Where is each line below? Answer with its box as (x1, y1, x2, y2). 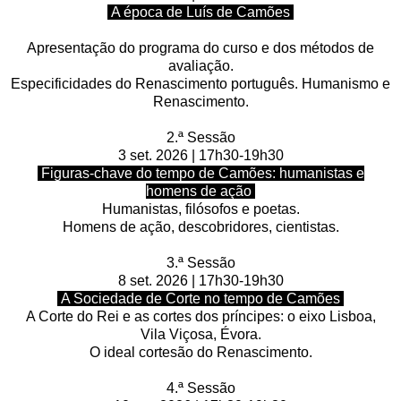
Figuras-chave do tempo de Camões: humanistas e (37, 165, 364, 181)
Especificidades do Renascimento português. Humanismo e (11, 75, 390, 91)
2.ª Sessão (166, 129, 235, 145)
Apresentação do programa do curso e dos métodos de (27, 39, 374, 55)
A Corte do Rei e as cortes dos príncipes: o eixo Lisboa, (25, 308, 376, 324)
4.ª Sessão (166, 380, 235, 396)
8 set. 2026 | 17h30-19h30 (117, 272, 284, 288)
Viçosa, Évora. (168, 326, 261, 342)
